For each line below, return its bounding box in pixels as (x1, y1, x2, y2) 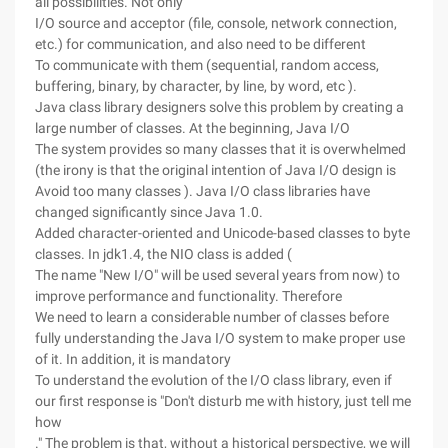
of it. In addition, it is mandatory (35, 351, 231, 367)
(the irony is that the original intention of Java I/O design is (35, 162, 396, 178)
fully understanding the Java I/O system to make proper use (35, 330, 405, 346)
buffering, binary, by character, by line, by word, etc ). (35, 78, 357, 94)
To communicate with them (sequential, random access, (35, 57, 379, 73)
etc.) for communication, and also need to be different (35, 36, 366, 52)
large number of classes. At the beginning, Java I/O (35, 120, 350, 136)
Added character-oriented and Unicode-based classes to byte (35, 225, 410, 241)
